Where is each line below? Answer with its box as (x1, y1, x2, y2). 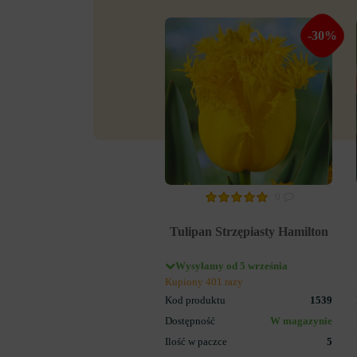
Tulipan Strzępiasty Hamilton (169, 224, 328, 238)
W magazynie (270, 315, 332, 327)
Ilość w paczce (165, 335, 227, 347)
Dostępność (165, 315, 215, 327)
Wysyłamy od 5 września (175, 260, 288, 272)
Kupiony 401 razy (165, 276, 243, 288)
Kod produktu (165, 294, 226, 306)
